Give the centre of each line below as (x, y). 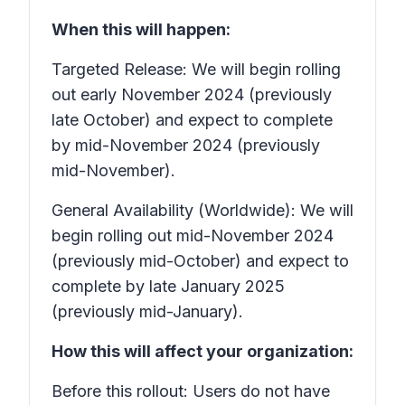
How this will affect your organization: (202, 351)
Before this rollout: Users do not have (191, 391)
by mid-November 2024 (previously (186, 145)
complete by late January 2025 (168, 286)
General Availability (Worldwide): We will (202, 210)
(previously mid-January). (150, 311)
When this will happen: (141, 29)
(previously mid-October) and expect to (200, 261)
